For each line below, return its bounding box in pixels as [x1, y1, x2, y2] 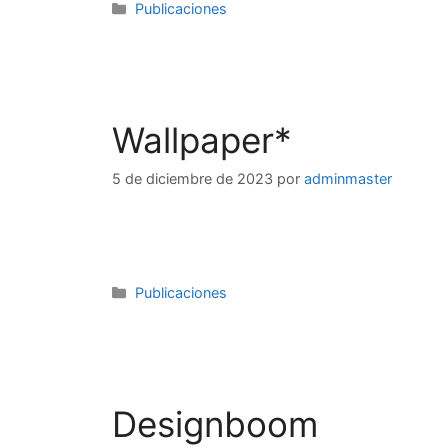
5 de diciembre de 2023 [112, 170, 273, 188]
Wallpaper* [112, 118, 292, 161]
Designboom [112, 403, 318, 446]
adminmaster [304, 170, 392, 188]
